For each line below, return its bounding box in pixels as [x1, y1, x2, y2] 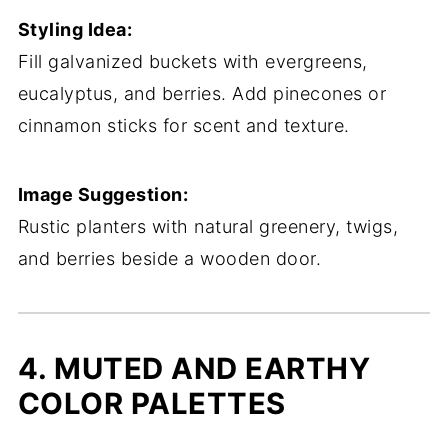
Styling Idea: [17, 19, 133, 40]
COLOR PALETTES [17, 386, 286, 421]
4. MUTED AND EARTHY [17, 351, 371, 386]
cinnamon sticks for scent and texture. [17, 115, 350, 136]
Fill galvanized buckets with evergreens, [17, 51, 368, 72]
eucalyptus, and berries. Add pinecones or [17, 83, 387, 104]
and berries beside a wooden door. [17, 248, 322, 269]
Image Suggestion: [17, 184, 189, 205]
